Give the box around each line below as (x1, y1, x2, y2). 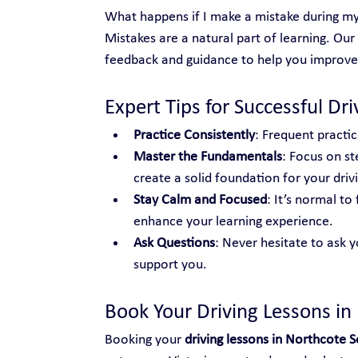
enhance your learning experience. (133, 213, 333, 229)
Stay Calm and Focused (133, 192, 267, 208)
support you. (133, 257, 207, 272)
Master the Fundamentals (133, 149, 282, 165)
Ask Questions (133, 235, 215, 251)
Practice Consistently (133, 127, 255, 143)
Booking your (104, 332, 185, 348)
